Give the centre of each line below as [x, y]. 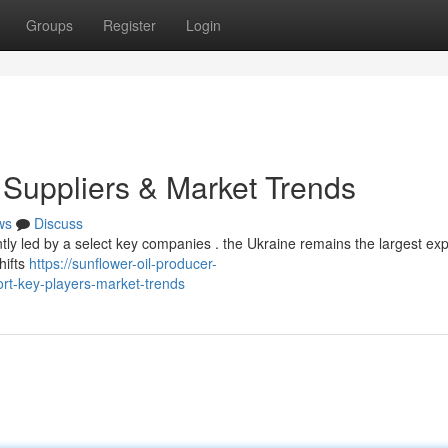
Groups [49, 25]
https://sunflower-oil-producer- [123, 263]
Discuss [58, 223]
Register [129, 25]
